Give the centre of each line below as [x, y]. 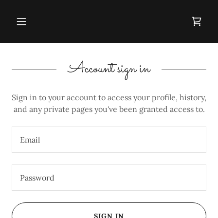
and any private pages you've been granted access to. [109, 109]
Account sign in [109, 69]
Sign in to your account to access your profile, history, [109, 97]
